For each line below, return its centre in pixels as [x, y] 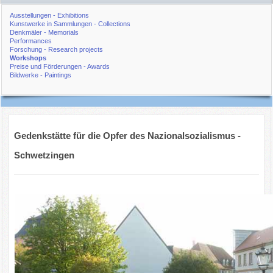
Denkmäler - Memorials [44, 33]
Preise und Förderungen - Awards [60, 67]
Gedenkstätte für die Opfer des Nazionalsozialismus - [128, 135]
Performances [31, 41]
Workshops [28, 58]
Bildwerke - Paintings [41, 75]
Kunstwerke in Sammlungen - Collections [70, 24]
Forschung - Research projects [57, 50]
